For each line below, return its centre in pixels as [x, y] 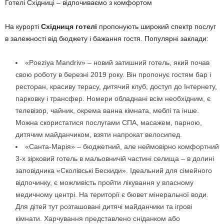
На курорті [23, 26]
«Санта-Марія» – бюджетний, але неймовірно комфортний [122, 146]
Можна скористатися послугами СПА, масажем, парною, [109, 122]
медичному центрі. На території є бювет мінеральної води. [112, 194]
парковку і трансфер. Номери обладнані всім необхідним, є [113, 98]
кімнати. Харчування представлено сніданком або [98, 218]
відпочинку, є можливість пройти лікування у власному [104, 182]
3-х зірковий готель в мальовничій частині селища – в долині [115, 158]
